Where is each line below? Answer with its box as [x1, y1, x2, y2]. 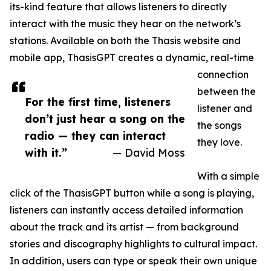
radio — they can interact [25, 129, 166, 143]
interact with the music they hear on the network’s [10, 18, 241, 30]
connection [197, 68, 249, 81]
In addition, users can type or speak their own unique [10, 255, 257, 267]
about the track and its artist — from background [10, 221, 239, 233]
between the [197, 85, 256, 98]
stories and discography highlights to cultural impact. [10, 238, 257, 250]
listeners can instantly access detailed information [10, 204, 243, 217]
